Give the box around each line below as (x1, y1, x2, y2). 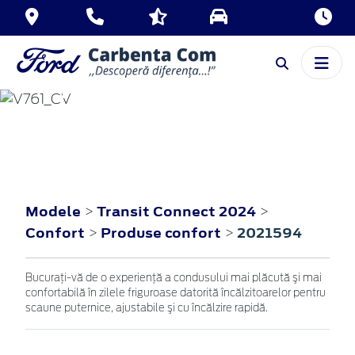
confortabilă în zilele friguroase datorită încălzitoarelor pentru (25, 288, 326, 299)
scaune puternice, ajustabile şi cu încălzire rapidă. (25, 303, 268, 314)
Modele (25, 201, 81, 221)
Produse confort (101, 223, 224, 242)
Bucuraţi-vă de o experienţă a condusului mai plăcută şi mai (25, 273, 322, 284)
